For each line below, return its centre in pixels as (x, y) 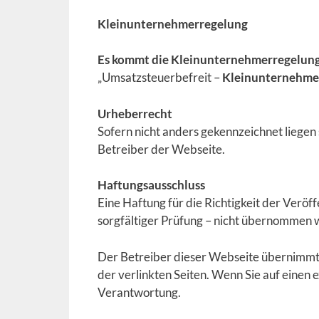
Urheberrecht (135, 113)
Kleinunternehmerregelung (173, 23)
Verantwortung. (139, 292)
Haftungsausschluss (151, 185)
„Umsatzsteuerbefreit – (160, 77)
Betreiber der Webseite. (161, 149)
